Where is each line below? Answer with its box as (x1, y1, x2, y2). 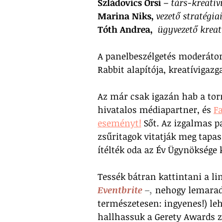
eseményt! (98, 116, 141, 129)
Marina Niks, (98, 9, 154, 22)
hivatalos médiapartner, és (98, 103, 214, 115)
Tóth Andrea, (98, 23, 153, 35)
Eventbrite (98, 183, 142, 196)
